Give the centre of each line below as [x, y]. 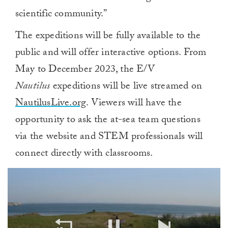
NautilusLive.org [51, 104]
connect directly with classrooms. [84, 154]
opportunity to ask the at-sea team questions [108, 120]
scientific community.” [61, 15]
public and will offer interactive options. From [111, 53]
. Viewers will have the [134, 104]
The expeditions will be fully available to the [108, 36]
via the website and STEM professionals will [109, 137]
